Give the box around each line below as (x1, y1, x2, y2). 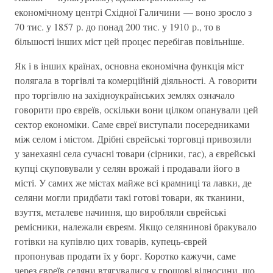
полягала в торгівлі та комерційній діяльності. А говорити (15, 74, 257, 87)
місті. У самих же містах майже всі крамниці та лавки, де (15, 176, 252, 189)
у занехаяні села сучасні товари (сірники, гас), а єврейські (15, 147, 255, 160)
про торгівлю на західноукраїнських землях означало (15, 88, 235, 101)
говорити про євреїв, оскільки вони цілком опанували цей (15, 103, 258, 116)
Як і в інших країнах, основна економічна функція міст (15, 59, 244, 72)
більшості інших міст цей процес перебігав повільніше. (15, 35, 244, 48)
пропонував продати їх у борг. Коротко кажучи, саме (15, 249, 236, 262)
